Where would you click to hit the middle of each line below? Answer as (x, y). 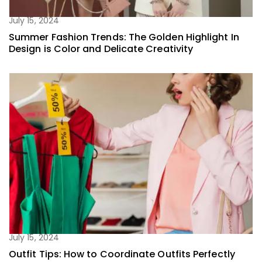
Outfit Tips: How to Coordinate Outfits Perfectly (122, 254)
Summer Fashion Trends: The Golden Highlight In (124, 37)
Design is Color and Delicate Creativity (101, 49)
